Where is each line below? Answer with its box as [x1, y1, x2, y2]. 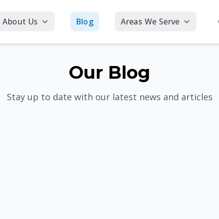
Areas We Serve [121, 16, 180, 27]
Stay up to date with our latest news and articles [6, 91, 213, 103]
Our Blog [69, 62, 150, 83]
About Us [2, 16, 38, 27]
